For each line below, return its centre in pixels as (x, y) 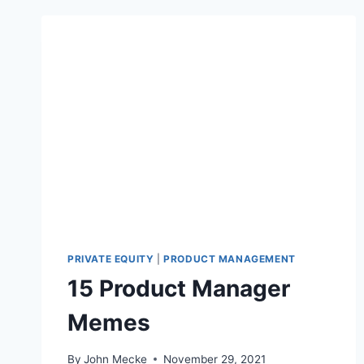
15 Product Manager (179, 289)
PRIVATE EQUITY (111, 259)
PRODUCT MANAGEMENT (230, 259)
